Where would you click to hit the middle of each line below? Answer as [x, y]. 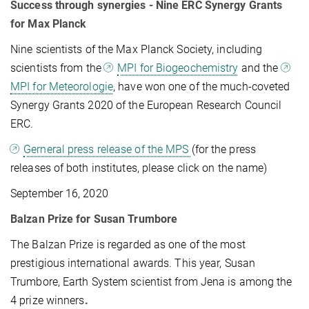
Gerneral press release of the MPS [108, 149]
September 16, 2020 [59, 193]
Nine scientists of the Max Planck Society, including [137, 49]
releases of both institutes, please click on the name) [139, 168]
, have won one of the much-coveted [202, 86]
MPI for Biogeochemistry [178, 68]
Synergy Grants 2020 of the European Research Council [146, 105]
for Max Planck [49, 23]
